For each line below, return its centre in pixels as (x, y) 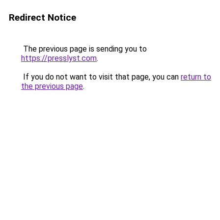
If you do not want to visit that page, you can (101, 77)
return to (196, 77)
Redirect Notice (42, 17)
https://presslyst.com (59, 58)
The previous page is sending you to (84, 49)
